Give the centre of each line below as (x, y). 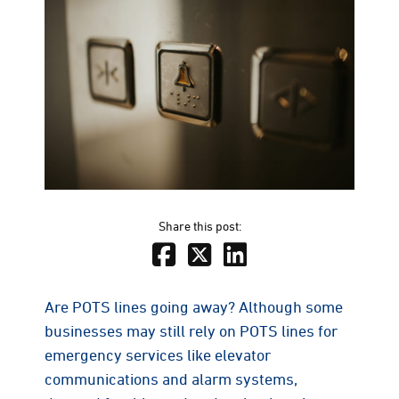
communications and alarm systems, (171, 378)
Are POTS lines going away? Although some (194, 306)
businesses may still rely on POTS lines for (191, 330)
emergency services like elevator (158, 354)
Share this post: (199, 225)
